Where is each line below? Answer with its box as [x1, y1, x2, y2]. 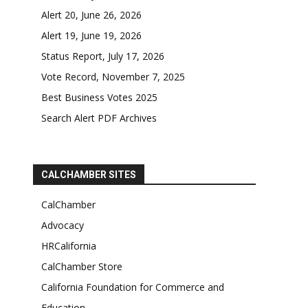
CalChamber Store [41, 260, 122, 274]
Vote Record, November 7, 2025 [41, 70, 185, 84]
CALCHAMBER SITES [41, 169, 136, 181]
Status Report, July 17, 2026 [41, 49, 164, 63]
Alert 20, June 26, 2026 [41, 8, 142, 22]
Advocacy [41, 219, 84, 232]
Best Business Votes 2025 [41, 91, 157, 104]
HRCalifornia [41, 239, 96, 253]
